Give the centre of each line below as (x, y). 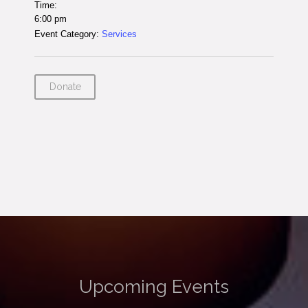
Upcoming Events (154, 287)
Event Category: (67, 34)
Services (119, 34)
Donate (65, 87)
